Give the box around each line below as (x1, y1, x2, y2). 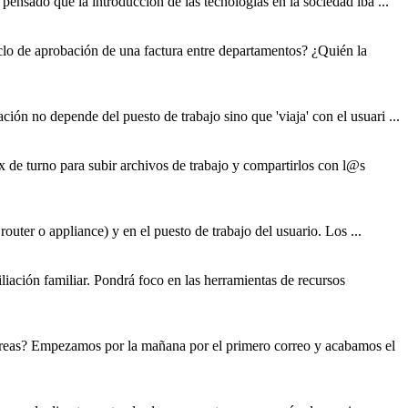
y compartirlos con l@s (229, 158, 365, 174)
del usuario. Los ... (251, 223, 362, 240)
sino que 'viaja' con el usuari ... (220, 108, 400, 125)
